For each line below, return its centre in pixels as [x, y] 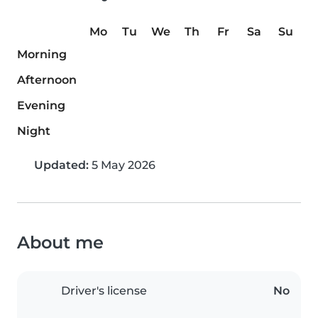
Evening [41, 106]
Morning [42, 55]
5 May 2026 [122, 165]
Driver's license [104, 291]
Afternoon [47, 80]
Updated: [61, 165]
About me [60, 243]
